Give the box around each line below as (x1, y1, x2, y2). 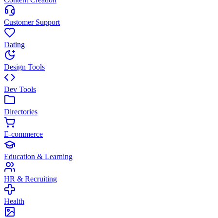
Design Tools (4, 63, 45, 71)
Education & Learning (4, 152, 73, 161)
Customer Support (4, 18, 60, 26)
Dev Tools (4, 85, 36, 93)
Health (4, 197, 24, 205)
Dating (4, 40, 25, 49)
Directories (4, 108, 37, 116)
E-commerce (4, 130, 43, 138)
